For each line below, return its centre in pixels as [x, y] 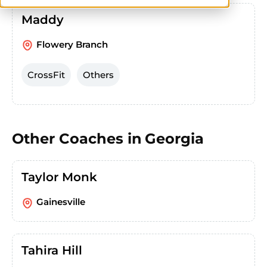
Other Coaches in [77, 139]
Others [98, 75]
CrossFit [46, 75]
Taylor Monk [59, 177]
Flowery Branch [72, 44]
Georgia [174, 139]
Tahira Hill [52, 250]
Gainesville [61, 202]
